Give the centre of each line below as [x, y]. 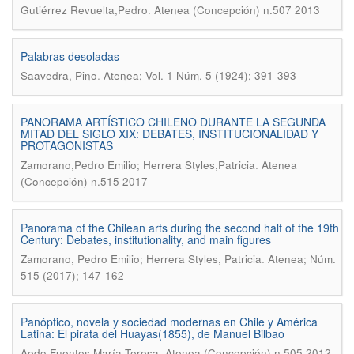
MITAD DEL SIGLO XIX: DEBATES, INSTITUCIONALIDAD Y [169, 134]
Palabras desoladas [70, 56]
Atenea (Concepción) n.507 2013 [237, 10]
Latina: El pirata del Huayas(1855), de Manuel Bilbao [153, 333]
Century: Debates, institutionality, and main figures [146, 239]
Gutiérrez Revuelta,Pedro [84, 10]
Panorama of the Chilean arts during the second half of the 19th [180, 228]
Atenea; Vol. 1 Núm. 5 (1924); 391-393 [200, 75]
